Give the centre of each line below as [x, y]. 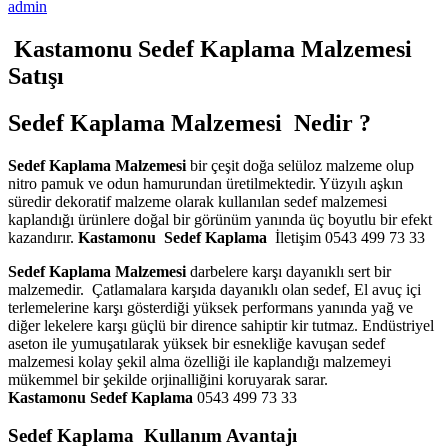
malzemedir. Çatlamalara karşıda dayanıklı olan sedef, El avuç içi [214, 289]
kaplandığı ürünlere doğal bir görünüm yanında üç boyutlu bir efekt [220, 219]
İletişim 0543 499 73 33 [348, 237]
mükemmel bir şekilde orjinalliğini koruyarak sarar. [168, 379]
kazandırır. [43, 237]
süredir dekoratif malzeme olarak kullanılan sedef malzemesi [197, 201]
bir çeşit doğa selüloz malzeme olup [300, 165]
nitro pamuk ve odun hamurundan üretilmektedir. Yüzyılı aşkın [205, 183]
